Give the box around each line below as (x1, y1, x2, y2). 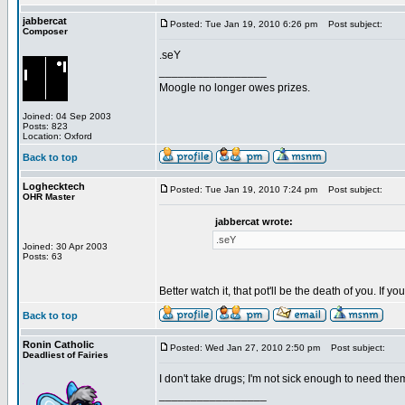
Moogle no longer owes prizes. (159, 81, 310, 94)
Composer (23, 26, 68, 36)
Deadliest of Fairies (23, 350, 108, 360)
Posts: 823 (23, 121, 68, 131)
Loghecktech (23, 181, 85, 192)
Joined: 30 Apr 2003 (23, 241, 108, 251)
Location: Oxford (23, 131, 92, 141)
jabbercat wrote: (214, 216, 293, 227)
